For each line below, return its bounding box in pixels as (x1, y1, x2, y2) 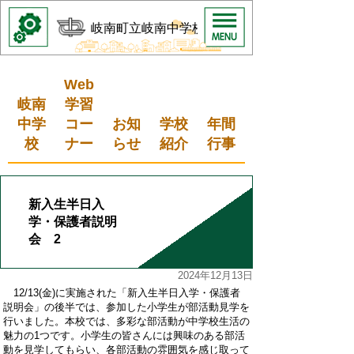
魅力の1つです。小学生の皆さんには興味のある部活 (3, 330, 245, 341)
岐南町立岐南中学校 (91, 21, 205, 35)
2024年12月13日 (178, 269, 253, 281)
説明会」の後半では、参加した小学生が (3, 301, 188, 313)
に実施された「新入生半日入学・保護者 (55, 287, 240, 299)
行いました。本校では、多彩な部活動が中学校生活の (3, 315, 250, 327)
